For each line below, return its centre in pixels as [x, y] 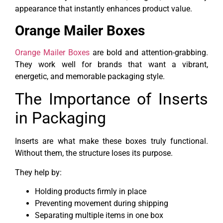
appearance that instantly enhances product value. [104, 9]
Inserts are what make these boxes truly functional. [111, 141]
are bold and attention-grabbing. [149, 52]
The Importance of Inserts [111, 99]
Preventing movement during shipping [102, 203]
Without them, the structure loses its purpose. [94, 153]
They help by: [38, 172]
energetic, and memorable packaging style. [90, 76]
